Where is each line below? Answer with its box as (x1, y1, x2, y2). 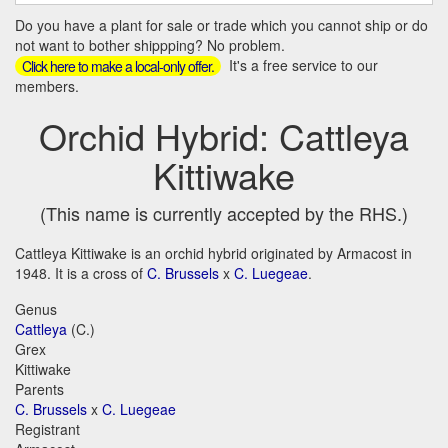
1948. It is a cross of (15, 263, 147, 284)
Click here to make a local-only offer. (22, 56, 214, 77)
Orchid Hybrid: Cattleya (39, 110, 409, 162)
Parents (15, 379, 64, 400)
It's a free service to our (225, 55, 378, 76)
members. (15, 76, 79, 97)
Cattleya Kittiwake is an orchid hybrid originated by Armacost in (15, 243, 412, 264)
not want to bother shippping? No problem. (15, 35, 285, 56)
